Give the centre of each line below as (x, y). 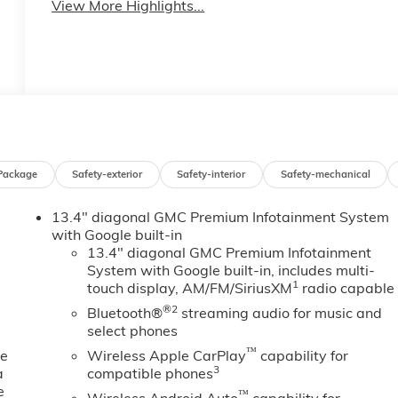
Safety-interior (211, 174)
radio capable (347, 288)
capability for (303, 356)
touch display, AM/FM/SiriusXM (190, 288)
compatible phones (151, 374)
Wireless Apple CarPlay (167, 356)
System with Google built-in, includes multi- (231, 271)
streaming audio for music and (280, 313)
